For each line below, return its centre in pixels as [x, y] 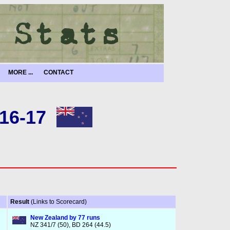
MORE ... [21, 72]
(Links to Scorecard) [59, 202]
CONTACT [59, 72]
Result [20, 202]
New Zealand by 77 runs [65, 218]
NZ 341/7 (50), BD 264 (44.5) [70, 225]
